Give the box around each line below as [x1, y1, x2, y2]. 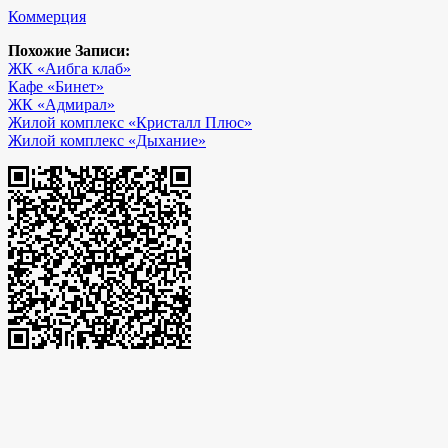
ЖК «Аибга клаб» [8, 60, 131, 78]
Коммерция [8, 8, 86, 26]
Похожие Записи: [8, 42, 130, 60]
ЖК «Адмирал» [8, 96, 115, 114]
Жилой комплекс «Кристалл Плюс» [8, 114, 252, 132]
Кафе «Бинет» [8, 78, 104, 96]
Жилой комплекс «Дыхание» [8, 132, 206, 150]
